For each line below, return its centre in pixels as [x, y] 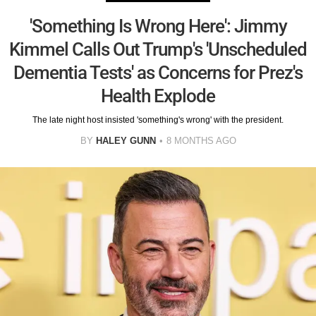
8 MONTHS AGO [201, 140]
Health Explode [158, 96]
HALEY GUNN [126, 140]
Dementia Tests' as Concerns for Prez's [158, 72]
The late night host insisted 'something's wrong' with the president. [158, 120]
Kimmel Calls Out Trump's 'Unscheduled [158, 49]
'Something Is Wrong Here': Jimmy [158, 26]
